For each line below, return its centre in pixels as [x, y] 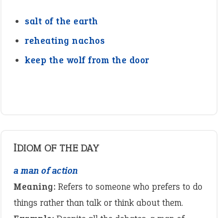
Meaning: [35, 187]
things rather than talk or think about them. [98, 203]
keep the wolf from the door [87, 60]
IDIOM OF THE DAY [58, 148]
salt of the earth [62, 21]
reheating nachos [65, 41]
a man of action [46, 171]
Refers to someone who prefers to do [129, 187]
